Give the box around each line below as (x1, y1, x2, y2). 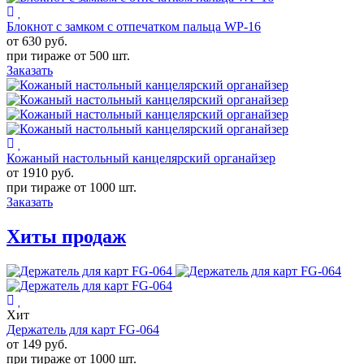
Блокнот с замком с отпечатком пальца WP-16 (6, 19, 261, 34)
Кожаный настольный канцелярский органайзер (6, 151, 275, 166)
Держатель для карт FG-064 (6, 322, 159, 336)
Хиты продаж (6, 225, 126, 247)
